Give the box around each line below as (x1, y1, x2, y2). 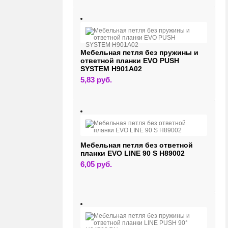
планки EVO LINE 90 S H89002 (80, 149, 185, 158)
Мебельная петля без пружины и (80, 48, 199, 57)
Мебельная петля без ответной (80, 141, 193, 150)
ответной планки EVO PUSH (80, 56, 180, 65)
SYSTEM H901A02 (80, 65, 142, 73)
